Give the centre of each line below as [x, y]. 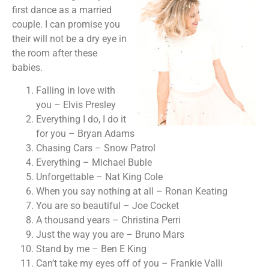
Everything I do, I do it [81, 119]
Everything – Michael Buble [94, 163]
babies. [27, 67]
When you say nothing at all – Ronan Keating [132, 192]
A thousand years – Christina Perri [108, 220]
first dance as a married [62, 10]
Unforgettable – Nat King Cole [99, 177]
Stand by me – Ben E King [91, 249]
